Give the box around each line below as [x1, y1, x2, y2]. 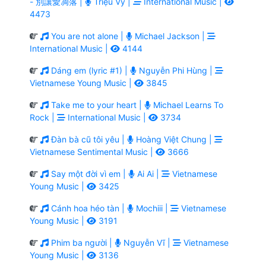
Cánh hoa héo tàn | [49, 202, 127, 213]
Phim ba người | [49, 237, 115, 248]
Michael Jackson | [132, 30, 207, 41]
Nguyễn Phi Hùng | [137, 65, 215, 75]
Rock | [30, 112, 57, 122]
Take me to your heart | [49, 99, 144, 110]
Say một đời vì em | [49, 168, 128, 179]
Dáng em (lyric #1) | [49, 65, 130, 75]
